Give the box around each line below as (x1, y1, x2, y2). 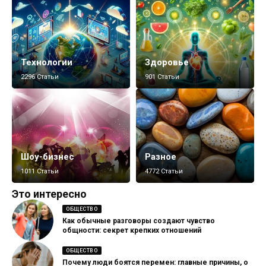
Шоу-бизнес (21, 151, 74, 162)
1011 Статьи (21, 167, 59, 175)
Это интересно (12, 187, 87, 200)
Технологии (21, 56, 72, 68)
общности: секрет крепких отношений (62, 226, 201, 235)
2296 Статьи (21, 72, 59, 81)
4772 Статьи (145, 167, 183, 175)
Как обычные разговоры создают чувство (62, 217, 215, 226)
